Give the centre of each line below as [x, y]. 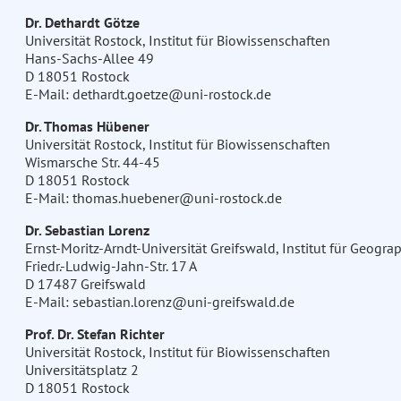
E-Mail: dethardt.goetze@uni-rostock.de [148, 94]
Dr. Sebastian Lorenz [87, 230]
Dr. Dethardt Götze [82, 23]
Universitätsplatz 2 [81, 370]
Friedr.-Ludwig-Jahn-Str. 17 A [111, 266]
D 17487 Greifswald [85, 284]
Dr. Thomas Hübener [87, 127]
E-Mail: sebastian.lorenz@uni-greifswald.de [159, 302]
